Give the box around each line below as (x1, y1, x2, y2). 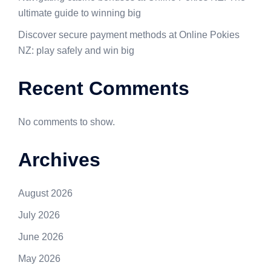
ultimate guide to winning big (18, 8, 141, 19)
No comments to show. (18, 117, 115, 128)
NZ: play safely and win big (18, 45, 134, 56)
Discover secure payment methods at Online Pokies (18, 30, 240, 41)
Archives (18, 149, 100, 171)
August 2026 (18, 188, 73, 199)
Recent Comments (18, 77, 189, 100)
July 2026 (18, 210, 60, 221)
